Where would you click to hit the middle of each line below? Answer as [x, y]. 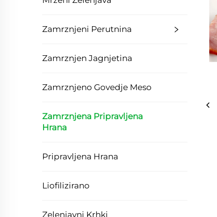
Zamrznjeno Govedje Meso [97, 87]
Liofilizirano [66, 186]
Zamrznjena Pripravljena [93, 116]
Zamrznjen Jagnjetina [87, 58]
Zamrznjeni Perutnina [87, 29]
